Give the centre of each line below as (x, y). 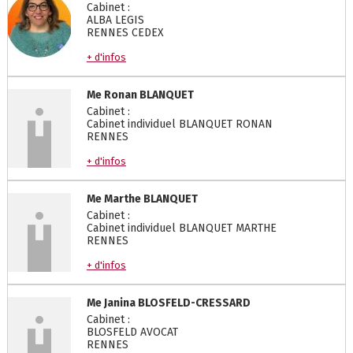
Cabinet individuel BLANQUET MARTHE (181, 228)
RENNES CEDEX (125, 33)
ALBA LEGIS (115, 20)
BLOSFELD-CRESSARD (194, 303)
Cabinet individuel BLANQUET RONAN (179, 124)
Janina (119, 303)
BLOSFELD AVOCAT (132, 332)
